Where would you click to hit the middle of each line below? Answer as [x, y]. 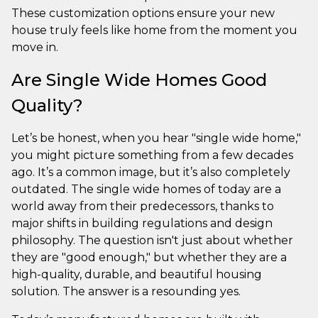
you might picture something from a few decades [152, 155]
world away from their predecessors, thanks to [143, 206]
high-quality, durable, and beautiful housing [137, 274]
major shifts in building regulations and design [142, 223]
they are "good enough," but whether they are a [149, 257]
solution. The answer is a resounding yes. [126, 291]
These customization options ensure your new [143, 13]
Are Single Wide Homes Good [139, 79]
